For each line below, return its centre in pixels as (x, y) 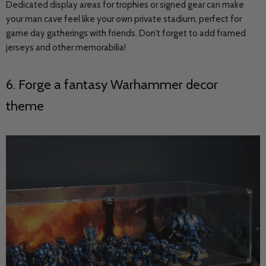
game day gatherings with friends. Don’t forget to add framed (126, 33)
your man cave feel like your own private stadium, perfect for (124, 19)
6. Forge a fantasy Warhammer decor (112, 84)
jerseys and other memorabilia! (66, 47)
